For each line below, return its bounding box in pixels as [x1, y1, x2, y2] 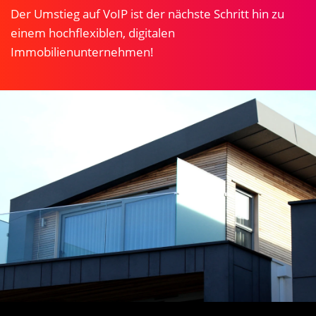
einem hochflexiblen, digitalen [11, 25, 175, 41]
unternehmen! [73, 44, 154, 60]
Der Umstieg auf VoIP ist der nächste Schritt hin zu [11, 6, 284, 22]
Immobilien [11, 44, 73, 60]
